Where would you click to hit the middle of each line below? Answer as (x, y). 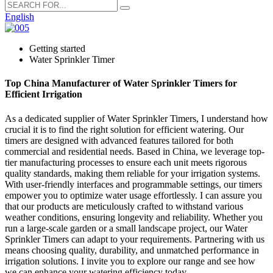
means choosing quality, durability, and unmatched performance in (132, 250)
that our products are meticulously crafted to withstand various (124, 206)
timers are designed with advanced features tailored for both (119, 140)
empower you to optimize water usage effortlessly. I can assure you (133, 195)
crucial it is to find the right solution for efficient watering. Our (124, 129)
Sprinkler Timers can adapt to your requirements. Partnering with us (135, 239)
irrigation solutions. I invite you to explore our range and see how (130, 261)
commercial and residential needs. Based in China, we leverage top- (135, 151)
